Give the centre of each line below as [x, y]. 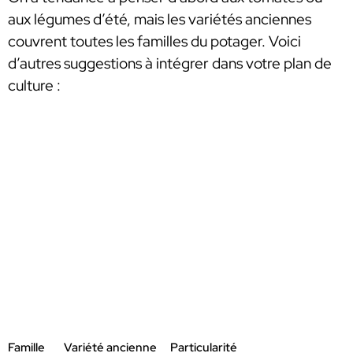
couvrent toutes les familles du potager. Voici [154, 41]
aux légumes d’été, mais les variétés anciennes [160, 19]
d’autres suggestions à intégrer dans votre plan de [170, 63]
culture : [34, 85]
